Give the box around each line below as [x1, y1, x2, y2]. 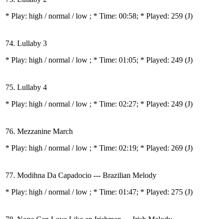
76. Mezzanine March [5, 127, 73, 135]
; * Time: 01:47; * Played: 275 [89, 188, 185, 196]
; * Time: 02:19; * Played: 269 [89, 144, 185, 152]
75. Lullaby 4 [5, 83, 47, 91]
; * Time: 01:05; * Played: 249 [89, 56, 185, 64]
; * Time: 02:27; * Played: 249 [89, 100, 185, 108]
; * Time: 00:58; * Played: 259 [89, 12, 185, 20]
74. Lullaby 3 [5, 39, 47, 47]
